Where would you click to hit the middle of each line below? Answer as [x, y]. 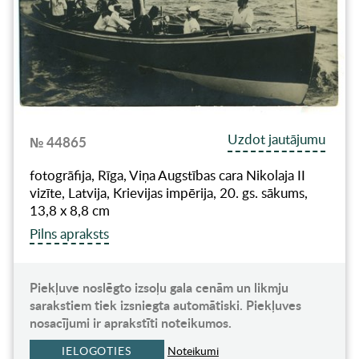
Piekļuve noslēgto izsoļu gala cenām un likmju [159, 288]
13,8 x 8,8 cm [69, 211]
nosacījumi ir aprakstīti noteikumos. [130, 323]
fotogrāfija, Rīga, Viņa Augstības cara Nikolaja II [167, 175]
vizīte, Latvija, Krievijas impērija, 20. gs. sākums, [168, 193]
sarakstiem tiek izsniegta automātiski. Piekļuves [165, 305]
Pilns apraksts [69, 234]
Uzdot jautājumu [277, 139]
